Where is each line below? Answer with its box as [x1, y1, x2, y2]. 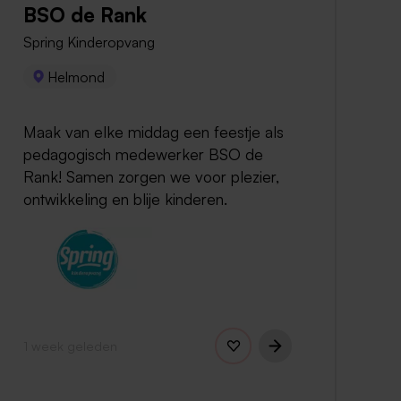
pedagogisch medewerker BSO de [23, 144, 263, 165]
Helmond [47, 67, 106, 86]
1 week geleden [23, 337, 117, 354]
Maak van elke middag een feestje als [23, 122, 284, 142]
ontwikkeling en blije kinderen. [23, 189, 227, 209]
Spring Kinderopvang [23, 33, 155, 52]
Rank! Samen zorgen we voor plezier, [23, 166, 279, 187]
